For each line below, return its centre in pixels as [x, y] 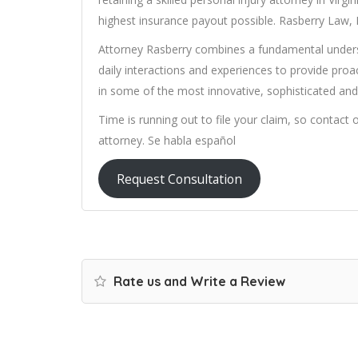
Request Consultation [179, 179]
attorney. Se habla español [167, 141]
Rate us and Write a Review [198, 282]
